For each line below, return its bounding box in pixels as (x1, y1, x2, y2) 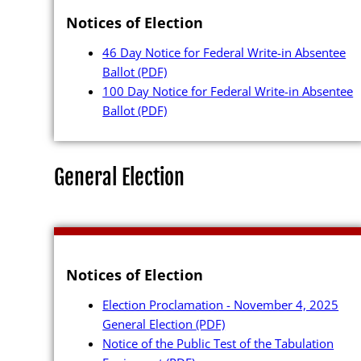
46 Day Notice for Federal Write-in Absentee (102, 44, 346, 60)
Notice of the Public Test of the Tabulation (102, 335, 334, 352)
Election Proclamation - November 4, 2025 (102, 297, 339, 313)
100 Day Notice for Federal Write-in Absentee (102, 82, 354, 99)
